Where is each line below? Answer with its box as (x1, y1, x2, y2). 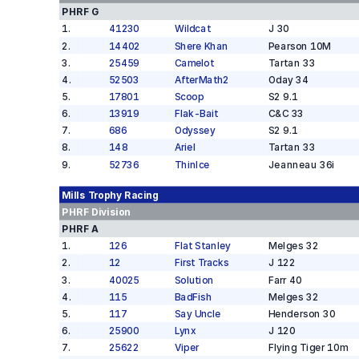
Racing (121, 189, 159, 201)
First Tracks (174, 256, 228, 269)
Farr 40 (268, 273, 302, 286)
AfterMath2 (174, 74, 229, 86)
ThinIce (174, 158, 210, 171)
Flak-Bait (174, 107, 218, 119)
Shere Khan (174, 39, 228, 52)
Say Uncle (174, 308, 221, 320)
